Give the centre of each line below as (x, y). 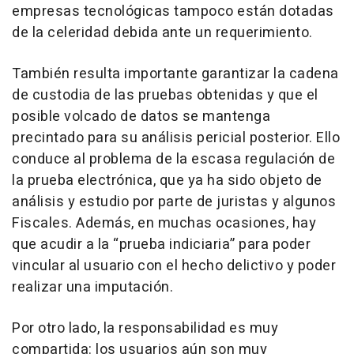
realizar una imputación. (92, 287)
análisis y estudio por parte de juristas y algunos (174, 201)
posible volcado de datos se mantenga (141, 116)
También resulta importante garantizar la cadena (175, 73)
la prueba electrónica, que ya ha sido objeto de (167, 180)
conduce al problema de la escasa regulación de (173, 159)
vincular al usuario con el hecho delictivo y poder (174, 265)
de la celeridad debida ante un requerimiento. (162, 32)
